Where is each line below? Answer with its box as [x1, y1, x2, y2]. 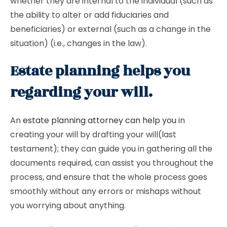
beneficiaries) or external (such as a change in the [10, 23, 211, 35]
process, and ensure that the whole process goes [10, 171, 207, 183]
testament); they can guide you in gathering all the [10, 143, 212, 155]
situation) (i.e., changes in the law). [10, 37, 147, 49]
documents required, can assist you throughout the [10, 157, 213, 169]
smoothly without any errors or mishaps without [10, 185, 201, 197]
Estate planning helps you [10, 60, 190, 82]
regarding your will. [10, 82, 153, 103]
